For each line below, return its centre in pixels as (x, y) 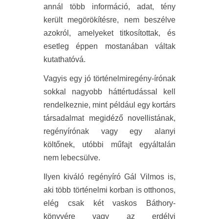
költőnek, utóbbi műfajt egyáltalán (109, 144)
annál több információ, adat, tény (109, 7)
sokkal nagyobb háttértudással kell (109, 92)
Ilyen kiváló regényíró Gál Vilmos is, (109, 177)
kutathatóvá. (65, 59)
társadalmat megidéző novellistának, (109, 118)
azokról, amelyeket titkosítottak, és (109, 33)
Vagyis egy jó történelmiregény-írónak (109, 78)
